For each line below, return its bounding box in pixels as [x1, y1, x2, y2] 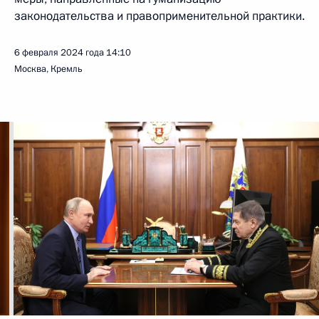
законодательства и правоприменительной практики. [14, 8, 305, 24]
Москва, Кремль [14, 63, 83, 75]
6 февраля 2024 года [14, 46, 104, 59]
